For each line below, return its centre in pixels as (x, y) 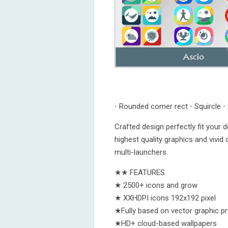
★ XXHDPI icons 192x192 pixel (165, 198)
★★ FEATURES (140, 173)
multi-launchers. (141, 152)
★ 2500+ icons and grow (156, 185)
